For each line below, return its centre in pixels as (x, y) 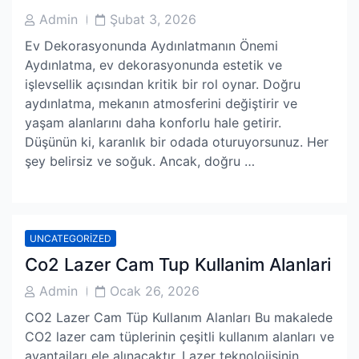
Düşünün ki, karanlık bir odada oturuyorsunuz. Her (177, 142)
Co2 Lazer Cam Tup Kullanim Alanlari (178, 264)
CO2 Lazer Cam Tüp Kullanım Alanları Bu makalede (179, 317)
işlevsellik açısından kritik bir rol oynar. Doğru (163, 84)
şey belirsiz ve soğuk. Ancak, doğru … (140, 161)
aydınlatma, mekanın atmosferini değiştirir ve (161, 103)
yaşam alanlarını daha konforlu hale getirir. (153, 123)
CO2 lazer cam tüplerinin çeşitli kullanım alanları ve (179, 337)
